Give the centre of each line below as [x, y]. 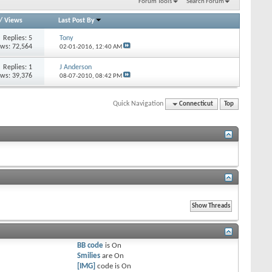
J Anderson [75, 67]
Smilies [89, 256]
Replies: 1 [18, 67]
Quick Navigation [138, 104]
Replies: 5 [18, 38]
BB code [90, 245]
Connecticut [196, 104]
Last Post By [77, 20]
